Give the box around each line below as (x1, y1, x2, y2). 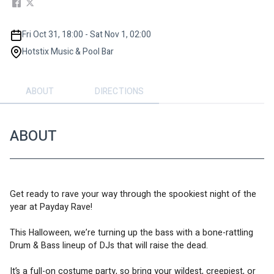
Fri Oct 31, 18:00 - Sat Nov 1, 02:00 (22, 28, 151, 41)
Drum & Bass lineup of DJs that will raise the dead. (10, 239, 213, 252)
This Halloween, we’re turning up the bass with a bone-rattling (10, 226, 256, 239)
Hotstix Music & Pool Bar (22, 45, 114, 58)
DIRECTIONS (94, 85, 144, 98)
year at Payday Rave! (10, 200, 95, 213)
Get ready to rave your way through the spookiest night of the (10, 187, 259, 201)
